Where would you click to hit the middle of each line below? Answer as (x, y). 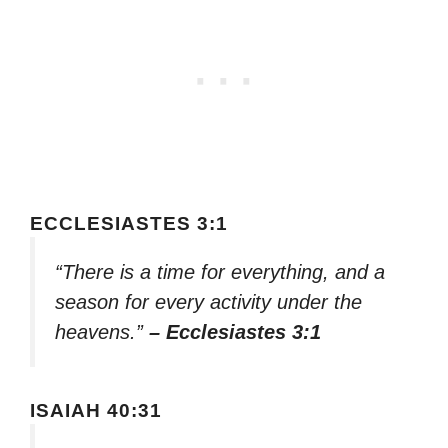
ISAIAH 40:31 (96, 410)
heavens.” (102, 332)
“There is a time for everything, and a (220, 272)
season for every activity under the (208, 302)
